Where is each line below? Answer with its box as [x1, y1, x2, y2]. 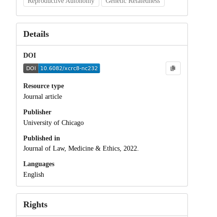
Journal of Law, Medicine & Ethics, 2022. [23, 145, 139, 153]
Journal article [23, 93, 62, 100]
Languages [23, 160, 54, 168]
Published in [23, 134, 60, 142]
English [23, 171, 44, 179]
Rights [23, 200, 47, 210]
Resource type [23, 82, 64, 90]
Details [23, 29, 49, 39]
